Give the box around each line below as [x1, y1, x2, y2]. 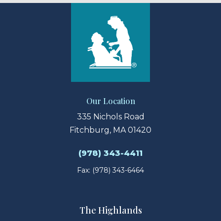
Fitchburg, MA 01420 [70, 125, 151, 135]
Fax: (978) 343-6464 [77, 165, 144, 175]
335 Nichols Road [76, 111, 145, 121]
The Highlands [79, 204, 142, 216]
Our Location [86, 95, 135, 106]
